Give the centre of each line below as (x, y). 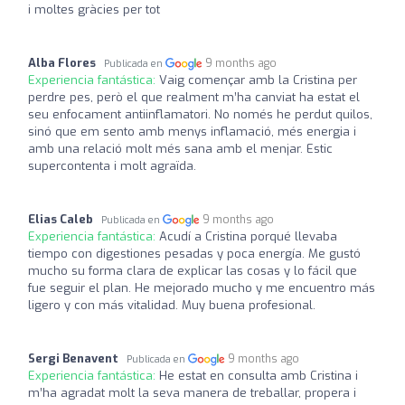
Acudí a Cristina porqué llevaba (248, 236)
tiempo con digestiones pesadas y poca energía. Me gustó (194, 253)
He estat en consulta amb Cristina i (259, 375)
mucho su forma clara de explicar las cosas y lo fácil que (193, 270)
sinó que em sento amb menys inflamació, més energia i (192, 131)
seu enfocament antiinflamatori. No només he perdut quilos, (200, 114)
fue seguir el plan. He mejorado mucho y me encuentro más (202, 287)
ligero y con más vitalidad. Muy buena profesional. (172, 305)
